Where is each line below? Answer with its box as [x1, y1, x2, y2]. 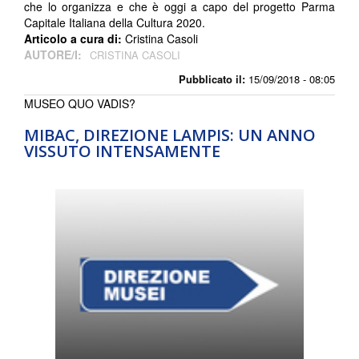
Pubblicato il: [179, 71, 245, 87]
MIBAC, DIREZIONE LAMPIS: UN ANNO [24, 124, 316, 147]
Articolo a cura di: [24, 30, 125, 47]
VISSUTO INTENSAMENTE [24, 140, 220, 163]
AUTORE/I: [24, 46, 85, 63]
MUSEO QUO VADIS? [24, 95, 135, 112]
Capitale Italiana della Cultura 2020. [24, 14, 205, 31]
